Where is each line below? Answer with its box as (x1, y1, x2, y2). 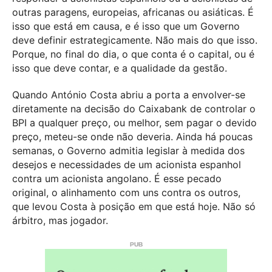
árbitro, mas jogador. (12, 214, 108, 227)
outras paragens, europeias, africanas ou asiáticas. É (12, 6, 254, 19)
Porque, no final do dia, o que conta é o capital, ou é (12, 48, 254, 61)
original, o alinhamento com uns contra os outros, (12, 186, 240, 199)
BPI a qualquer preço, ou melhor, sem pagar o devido (12, 117, 257, 129)
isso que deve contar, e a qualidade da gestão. (12, 62, 227, 75)
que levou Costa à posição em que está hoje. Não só (12, 200, 256, 213)
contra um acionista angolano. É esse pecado (12, 172, 222, 185)
